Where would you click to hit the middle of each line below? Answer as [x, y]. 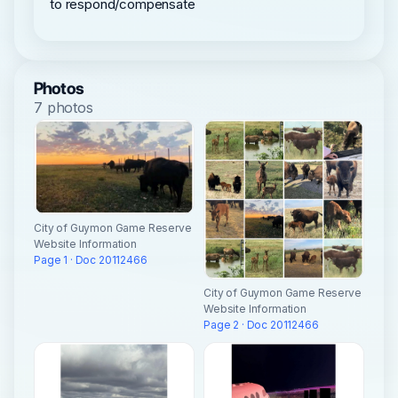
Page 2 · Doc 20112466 [261, 324]
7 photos [64, 108]
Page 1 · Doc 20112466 [91, 260]
